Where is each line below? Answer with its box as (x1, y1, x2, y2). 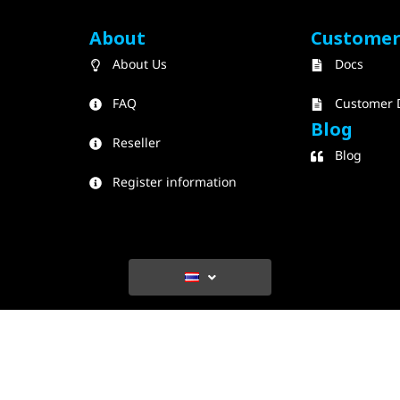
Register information (112, 173, 237, 192)
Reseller (112, 134, 162, 153)
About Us (112, 55, 168, 74)
